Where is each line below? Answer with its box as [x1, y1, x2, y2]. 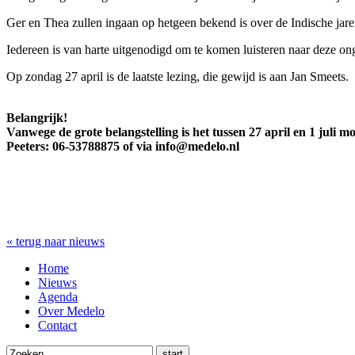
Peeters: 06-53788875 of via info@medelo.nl [6, 139, 239, 153]
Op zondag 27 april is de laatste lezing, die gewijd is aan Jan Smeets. [6, 69, 349, 83]
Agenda [38, 289, 78, 303]
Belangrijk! [6, 110, 67, 124]
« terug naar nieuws [6, 234, 105, 248]
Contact [38, 318, 77, 332]
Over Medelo [38, 303, 105, 318]
